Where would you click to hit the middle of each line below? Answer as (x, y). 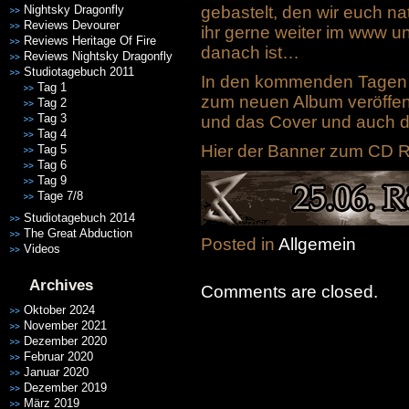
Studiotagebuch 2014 (79, 218)
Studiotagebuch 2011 (79, 72)
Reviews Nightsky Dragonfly (98, 56)
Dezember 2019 (65, 388)
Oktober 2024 (59, 310)
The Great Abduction (78, 233)
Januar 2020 (56, 372)
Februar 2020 (58, 357)
